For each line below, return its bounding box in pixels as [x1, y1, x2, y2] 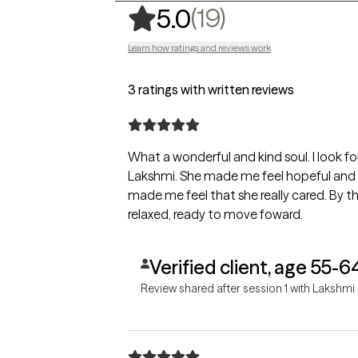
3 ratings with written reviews [128, 82, 294, 97]
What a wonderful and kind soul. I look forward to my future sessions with [128, 149, 312, 165]
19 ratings [233, 2, 336, 33]
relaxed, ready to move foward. [128, 206, 303, 222]
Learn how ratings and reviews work [128, 42, 271, 54]
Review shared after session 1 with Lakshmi [141, 281, 355, 296]
